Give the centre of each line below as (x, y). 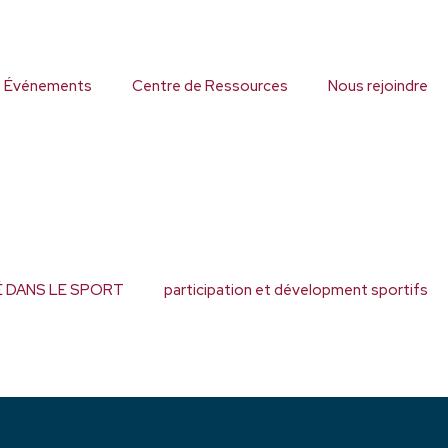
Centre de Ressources (210, 86)
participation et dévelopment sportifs (296, 290)
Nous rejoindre (378, 86)
